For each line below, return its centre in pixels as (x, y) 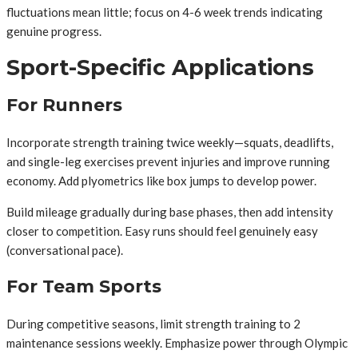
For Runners (64, 105)
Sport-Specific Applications (160, 68)
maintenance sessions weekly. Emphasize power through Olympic (177, 342)
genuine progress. (54, 31)
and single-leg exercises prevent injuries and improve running (168, 161)
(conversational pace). (65, 250)
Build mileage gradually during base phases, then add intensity (170, 211)
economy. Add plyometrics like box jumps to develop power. (161, 180)
